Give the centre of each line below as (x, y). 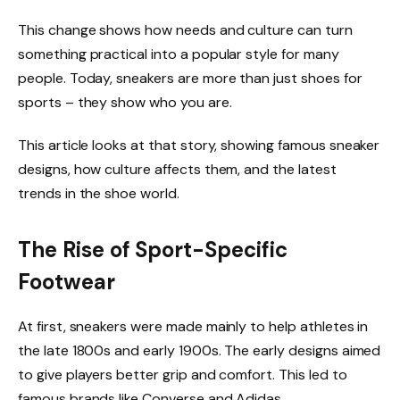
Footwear (67, 282)
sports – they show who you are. (125, 103)
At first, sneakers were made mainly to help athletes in (193, 327)
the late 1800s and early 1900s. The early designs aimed (200, 351)
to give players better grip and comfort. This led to (183, 375)
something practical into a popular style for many (179, 54)
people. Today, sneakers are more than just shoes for (190, 79)
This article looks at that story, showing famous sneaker (199, 145)
